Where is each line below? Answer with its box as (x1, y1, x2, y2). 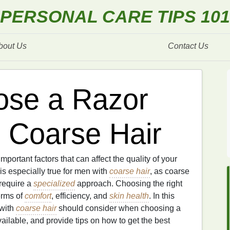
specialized (33, 179, 75, 188)
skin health (109, 191, 149, 200)
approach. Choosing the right (75, 179, 182, 188)
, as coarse (150, 167, 189, 176)
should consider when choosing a (56, 204, 181, 213)
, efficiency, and (51, 191, 109, 200)
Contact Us (168, 42, 208, 50)
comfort (25, 191, 51, 200)
